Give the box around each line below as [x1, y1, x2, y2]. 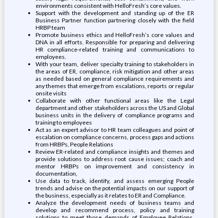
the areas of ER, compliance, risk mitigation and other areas [35, 68, 195, 75]
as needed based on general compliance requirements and [35, 75, 195, 82]
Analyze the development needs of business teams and [35, 199, 195, 206]
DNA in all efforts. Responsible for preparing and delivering [35, 38, 195, 46]
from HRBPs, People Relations [35, 141, 113, 148]
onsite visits [35, 90, 67, 97]
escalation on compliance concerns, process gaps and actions [35, 133, 195, 141]
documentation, [35, 170, 77, 177]
